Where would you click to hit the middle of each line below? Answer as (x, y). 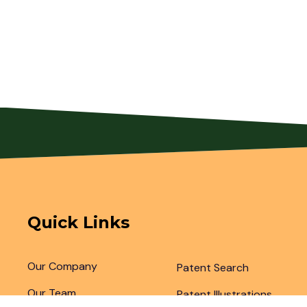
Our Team (52, 293)
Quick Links (78, 222)
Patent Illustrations (225, 294)
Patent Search (213, 268)
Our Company (62, 266)
